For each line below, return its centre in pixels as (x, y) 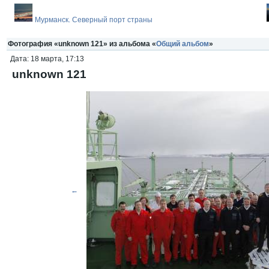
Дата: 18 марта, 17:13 (47, 59)
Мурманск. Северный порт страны (94, 20)
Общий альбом (183, 44)
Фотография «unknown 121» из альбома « (82, 44)
